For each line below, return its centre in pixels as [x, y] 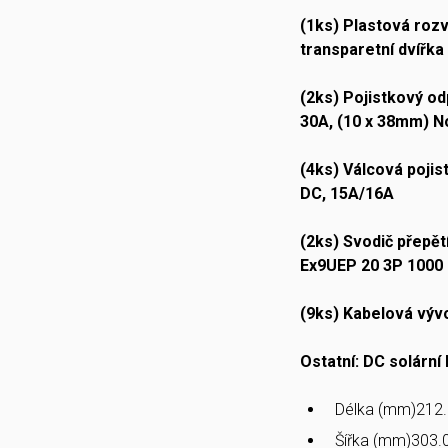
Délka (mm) [375, 409]
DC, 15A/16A [347, 193]
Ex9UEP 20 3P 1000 [371, 265]
